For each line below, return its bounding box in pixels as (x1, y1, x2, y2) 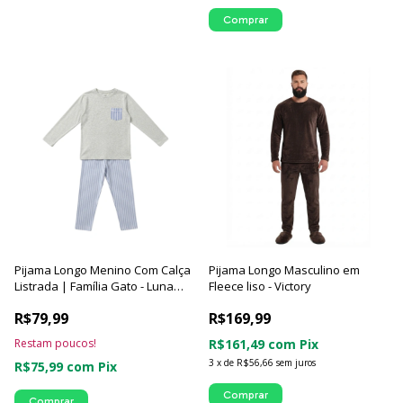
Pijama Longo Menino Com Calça (14, 262, 191, 278)
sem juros (276, 356, 316, 369)
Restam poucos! (14, 336, 96, 351)
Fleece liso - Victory (209, 278, 311, 294)
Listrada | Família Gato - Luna (14, 278, 174, 294)
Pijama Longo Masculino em (209, 262, 360, 278)
